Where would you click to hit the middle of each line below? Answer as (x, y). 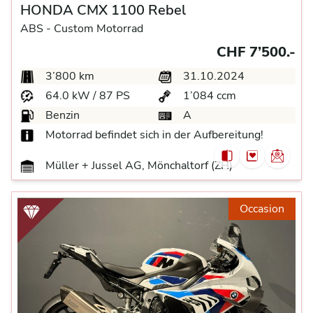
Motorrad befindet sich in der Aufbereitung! (154, 135)
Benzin (61, 115)
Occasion (262, 209)
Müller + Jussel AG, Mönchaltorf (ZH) (138, 166)
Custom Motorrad (99, 29)
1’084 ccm (208, 96)
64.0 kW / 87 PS (86, 96)
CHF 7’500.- (256, 52)
